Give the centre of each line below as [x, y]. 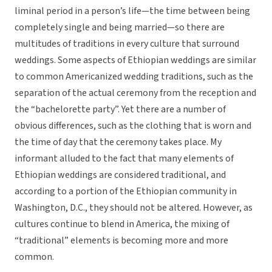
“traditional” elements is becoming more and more [121, 241]
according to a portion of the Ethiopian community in [126, 192]
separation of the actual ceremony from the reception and [135, 93]
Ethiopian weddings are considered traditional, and [120, 175]
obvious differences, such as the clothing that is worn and [133, 126]
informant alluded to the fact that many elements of [124, 159]
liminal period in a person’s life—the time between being [132, 11]
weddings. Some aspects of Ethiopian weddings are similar [135, 60]
